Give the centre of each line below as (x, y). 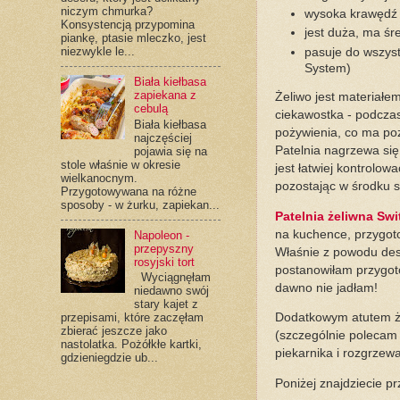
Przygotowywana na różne (128, 191)
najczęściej (162, 137)
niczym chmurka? (106, 12)
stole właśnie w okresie (120, 164)
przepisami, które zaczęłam (132, 318)
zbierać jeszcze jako (113, 331)
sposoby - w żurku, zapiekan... (140, 204)
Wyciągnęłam (172, 278)
